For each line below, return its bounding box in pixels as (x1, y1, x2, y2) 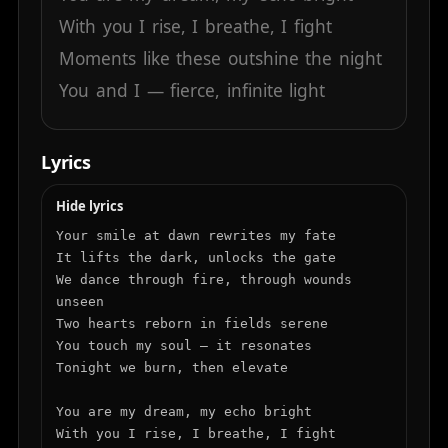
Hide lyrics (56, 196, 123, 215)
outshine (227, 47, 299, 71)
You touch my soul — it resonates (56, 337, 312, 353)
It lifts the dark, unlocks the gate (56, 249, 336, 265)
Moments (59, 47, 137, 71)
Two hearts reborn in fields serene (56, 315, 328, 331)
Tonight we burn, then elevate (56, 359, 288, 375)
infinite (226, 79, 283, 103)
